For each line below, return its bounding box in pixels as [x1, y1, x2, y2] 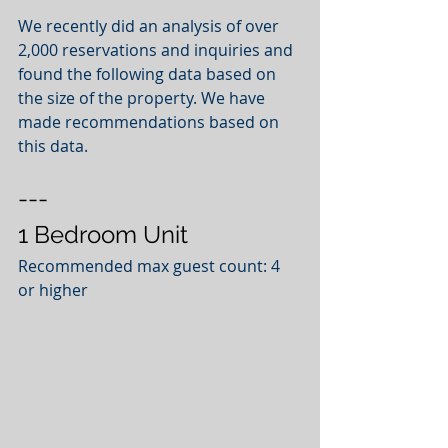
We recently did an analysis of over [18, 15, 283, 38]
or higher [18, 279, 88, 302]
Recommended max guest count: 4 [18, 255, 284, 278]
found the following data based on [18, 63, 280, 86]
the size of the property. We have [18, 87, 269, 110]
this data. [18, 135, 96, 158]
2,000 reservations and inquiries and [18, 39, 297, 62]
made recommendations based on [18, 111, 283, 134]
